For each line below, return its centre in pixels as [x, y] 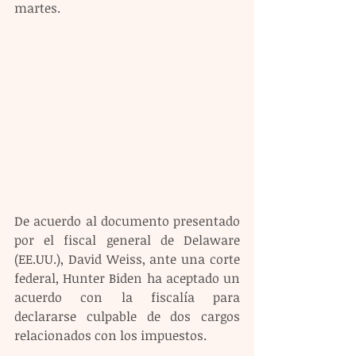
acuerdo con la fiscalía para [127, 298]
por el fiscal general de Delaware [127, 240]
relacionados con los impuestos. [112, 336]
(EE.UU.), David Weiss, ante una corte [127, 259]
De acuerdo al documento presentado [127, 221]
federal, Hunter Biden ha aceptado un [127, 279]
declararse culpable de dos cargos [127, 317]
